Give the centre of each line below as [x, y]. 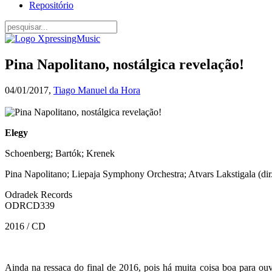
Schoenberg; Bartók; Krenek [60, 153]
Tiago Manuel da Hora [97, 90]
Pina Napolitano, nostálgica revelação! [124, 64]
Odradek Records [39, 194]
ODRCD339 [30, 205]
